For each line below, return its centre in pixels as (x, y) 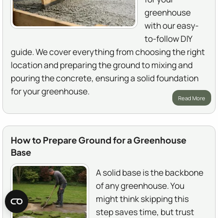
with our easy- (172, 26)
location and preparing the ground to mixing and (102, 65)
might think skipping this (142, 199)
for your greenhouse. (50, 91)
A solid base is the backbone (150, 173)
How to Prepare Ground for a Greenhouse (99, 140)
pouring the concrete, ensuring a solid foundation (105, 78)
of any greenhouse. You (140, 186)
